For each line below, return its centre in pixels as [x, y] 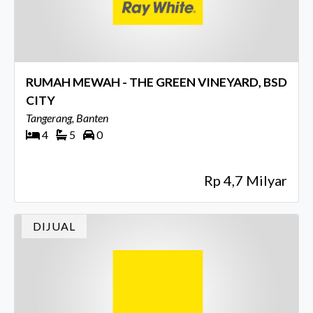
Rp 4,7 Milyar [246, 181]
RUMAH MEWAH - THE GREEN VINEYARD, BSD [156, 82]
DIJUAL [54, 226]
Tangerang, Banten [67, 118]
